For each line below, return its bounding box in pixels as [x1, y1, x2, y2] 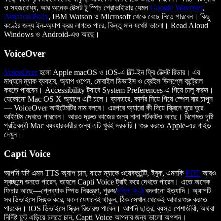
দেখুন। [4, 130, 22, 139]
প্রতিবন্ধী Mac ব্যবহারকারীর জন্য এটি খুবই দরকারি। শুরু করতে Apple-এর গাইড [4, 121, 211, 130]
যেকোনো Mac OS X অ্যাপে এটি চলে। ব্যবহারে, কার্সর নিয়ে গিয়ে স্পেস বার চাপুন [4, 95, 213, 104]
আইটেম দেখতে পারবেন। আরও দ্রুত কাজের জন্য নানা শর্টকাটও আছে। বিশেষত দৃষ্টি [4, 112, 214, 121]
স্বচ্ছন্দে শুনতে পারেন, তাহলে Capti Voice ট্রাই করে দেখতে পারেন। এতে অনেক [4, 177, 210, 186]
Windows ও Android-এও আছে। [4, 30, 100, 39]
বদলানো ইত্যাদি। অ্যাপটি [144, 186, 211, 195]
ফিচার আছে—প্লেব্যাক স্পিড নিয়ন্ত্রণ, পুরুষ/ [4, 186, 117, 195]
